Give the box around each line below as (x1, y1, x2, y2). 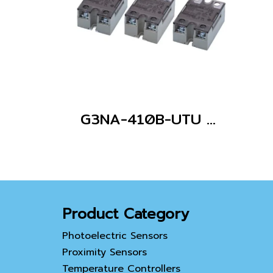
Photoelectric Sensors (62, 229, 168, 243)
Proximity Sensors (62, 245, 147, 260)
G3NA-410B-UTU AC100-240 (207, 107, 216, 130)
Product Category (62, 203, 189, 225)
